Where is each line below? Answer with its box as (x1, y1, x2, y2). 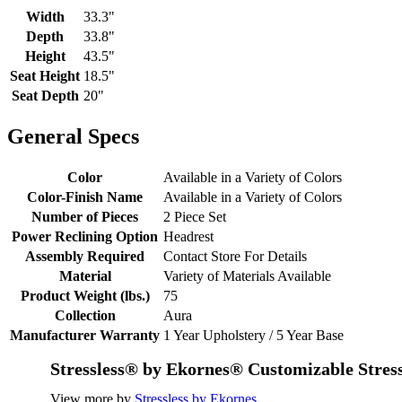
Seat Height (10, 68, 80, 84)
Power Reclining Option (12, 229, 158, 245)
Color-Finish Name (27, 189, 143, 205)
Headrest (163, 229, 214, 245)
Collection (54, 308, 116, 324)
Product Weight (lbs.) (20, 288, 150, 304)
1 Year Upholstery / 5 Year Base (163, 328, 344, 344)
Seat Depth (11, 88, 79, 104)
